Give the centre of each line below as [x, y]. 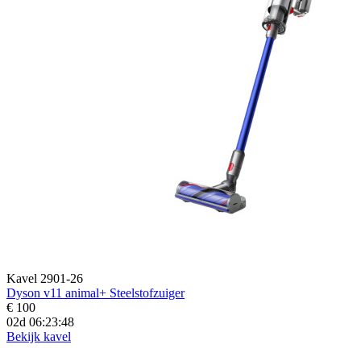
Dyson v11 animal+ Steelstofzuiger [95, 293]
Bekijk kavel [39, 336]
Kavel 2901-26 [45, 278]
